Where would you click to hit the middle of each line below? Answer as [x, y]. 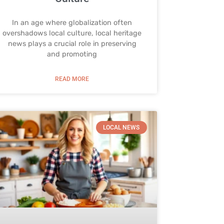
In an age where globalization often [72, 22]
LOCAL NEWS [121, 127]
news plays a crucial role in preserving [72, 43]
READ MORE [72, 79]
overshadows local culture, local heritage [72, 33]
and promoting [72, 54]
